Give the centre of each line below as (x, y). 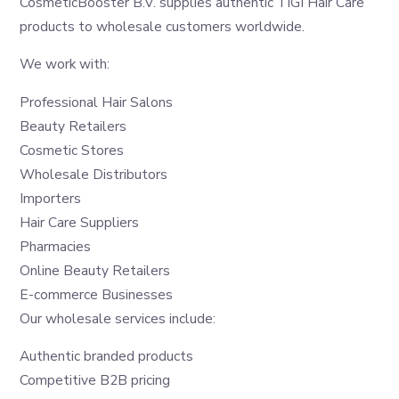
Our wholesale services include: (118, 318)
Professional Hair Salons (97, 102)
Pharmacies (56, 246)
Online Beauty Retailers (95, 270)
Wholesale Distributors (94, 174)
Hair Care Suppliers (80, 222)
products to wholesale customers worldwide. (163, 26)
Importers (51, 198)
